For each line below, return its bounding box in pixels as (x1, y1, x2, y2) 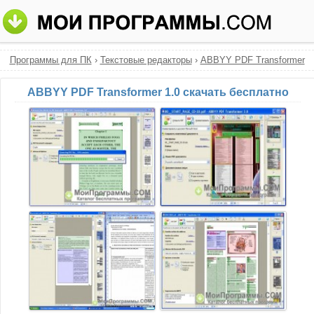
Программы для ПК (9, 55, 92, 65)
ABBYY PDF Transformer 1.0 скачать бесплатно (27, 86, 289, 98)
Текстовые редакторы (100, 55, 192, 65)
